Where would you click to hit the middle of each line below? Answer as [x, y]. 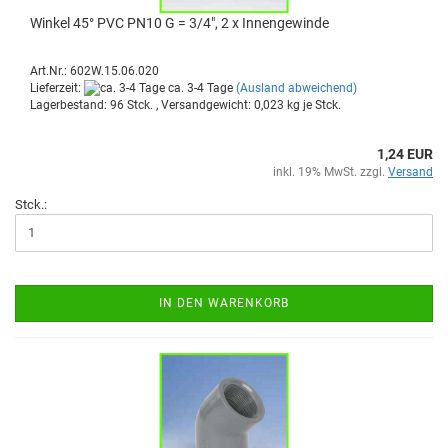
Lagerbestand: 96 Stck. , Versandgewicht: [142, 104]
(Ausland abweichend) [296, 87]
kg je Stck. [312, 104]
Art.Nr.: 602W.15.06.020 [94, 70]
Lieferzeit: [57, 87]
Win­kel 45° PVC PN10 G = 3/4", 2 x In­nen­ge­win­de [179, 22]
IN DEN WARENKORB [224, 302]
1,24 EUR [405, 153]
